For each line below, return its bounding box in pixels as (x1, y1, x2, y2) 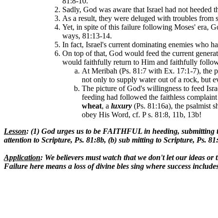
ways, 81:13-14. (62, 32, 112, 40)
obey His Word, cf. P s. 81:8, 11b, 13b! (82, 110, 201, 119)
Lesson (4, 127, 26, 135)
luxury (111, 102, 134, 110)
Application (4, 153, 40, 162)
